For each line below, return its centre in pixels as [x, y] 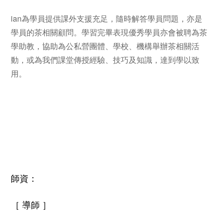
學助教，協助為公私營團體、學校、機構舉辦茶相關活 [105, 46]
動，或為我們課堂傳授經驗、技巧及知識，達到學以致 [105, 59]
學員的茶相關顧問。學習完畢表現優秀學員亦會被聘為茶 [109, 32]
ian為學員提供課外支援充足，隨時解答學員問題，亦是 [107, 18]
